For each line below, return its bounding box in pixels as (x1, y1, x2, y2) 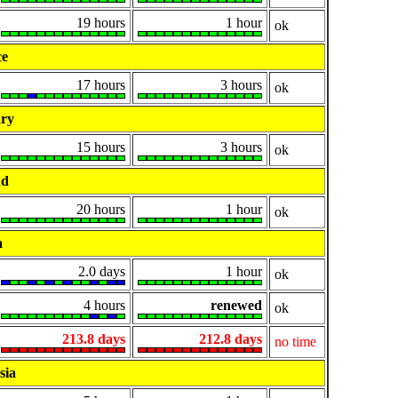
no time (275, 334, 316, 350)
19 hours (76, 15, 125, 31)
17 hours (76, 77, 125, 93)
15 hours (76, 139, 125, 155)
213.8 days (62, 331, 125, 347)
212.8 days (199, 331, 262, 347)
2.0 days (78, 264, 125, 280)
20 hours (76, 202, 125, 218)
